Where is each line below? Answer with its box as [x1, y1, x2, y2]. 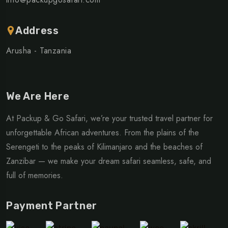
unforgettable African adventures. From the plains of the [6, 126, 199, 138]
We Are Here [6, 90, 70, 102]
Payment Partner [6, 199, 97, 212]
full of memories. [6, 169, 63, 181]
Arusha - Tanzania [6, 44, 72, 56]
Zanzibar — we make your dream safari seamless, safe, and [6, 155, 211, 167]
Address [15, 24, 59, 37]
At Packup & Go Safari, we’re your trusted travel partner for [6, 112, 213, 124]
